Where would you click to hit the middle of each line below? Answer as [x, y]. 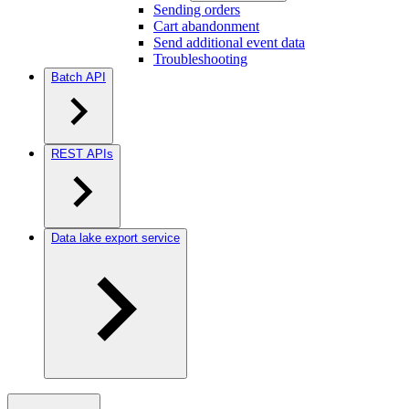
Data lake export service [115, 238]
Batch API [79, 77]
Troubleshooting [200, 59]
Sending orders [197, 10]
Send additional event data [229, 42]
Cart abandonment [206, 26]
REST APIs [82, 154]
